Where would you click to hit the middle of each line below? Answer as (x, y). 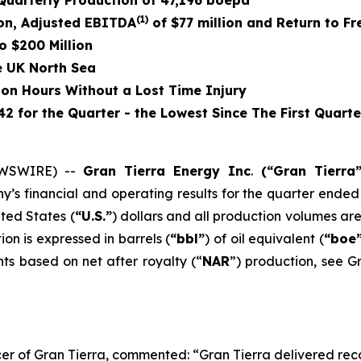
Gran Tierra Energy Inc (167, 171)
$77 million (207, 23)
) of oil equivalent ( (264, 239)
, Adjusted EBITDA (75, 23)
